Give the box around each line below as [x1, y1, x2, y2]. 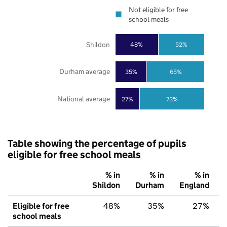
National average [57, 94, 110, 104]
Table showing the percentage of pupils [8, 137, 186, 150]
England [179, 180, 209, 191]
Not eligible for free [129, 5, 188, 15]
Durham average [59, 67, 110, 77]
